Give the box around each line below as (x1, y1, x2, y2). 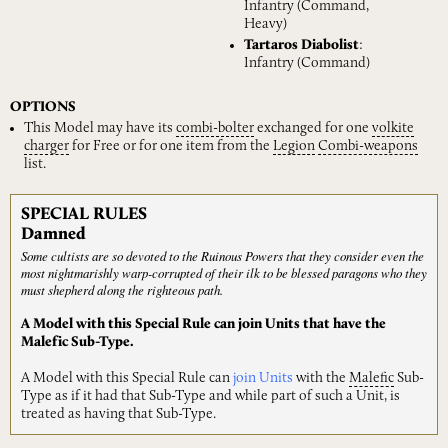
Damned (21, 225, 86, 243)
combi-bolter (176, 120, 254, 136)
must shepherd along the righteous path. (21, 280, 223, 298)
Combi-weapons (318, 138, 418, 154)
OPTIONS (10, 99, 76, 115)
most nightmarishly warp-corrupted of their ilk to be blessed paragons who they (21, 263, 427, 281)
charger (24, 138, 69, 154)
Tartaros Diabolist (244, 37, 359, 53)
